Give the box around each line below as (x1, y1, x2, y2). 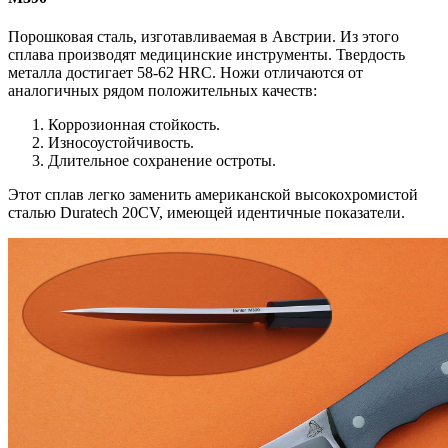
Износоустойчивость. (48, 134, 194, 152)
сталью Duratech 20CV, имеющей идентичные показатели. (8, 204, 405, 222)
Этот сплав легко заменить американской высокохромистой (8, 186, 418, 204)
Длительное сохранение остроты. (48, 152, 276, 170)
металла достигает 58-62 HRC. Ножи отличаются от (8, 64, 363, 82)
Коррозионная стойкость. (48, 116, 220, 134)
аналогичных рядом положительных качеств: (8, 82, 317, 100)
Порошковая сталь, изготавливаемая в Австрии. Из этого (8, 28, 399, 46)
